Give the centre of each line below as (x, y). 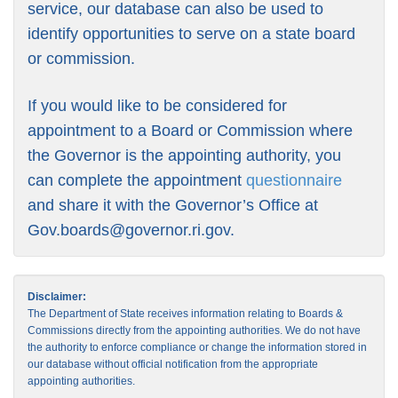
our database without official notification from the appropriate (173, 365)
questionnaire (294, 181)
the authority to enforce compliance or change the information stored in (197, 348)
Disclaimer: (57, 297)
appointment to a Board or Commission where (190, 131)
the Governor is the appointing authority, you (184, 156)
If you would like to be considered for (157, 106)
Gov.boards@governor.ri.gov (129, 231)
